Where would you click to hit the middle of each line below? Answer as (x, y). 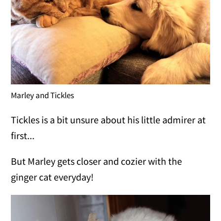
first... (23, 135)
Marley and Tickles (43, 95)
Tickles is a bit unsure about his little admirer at (109, 119)
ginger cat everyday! (53, 177)
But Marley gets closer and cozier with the (97, 161)
